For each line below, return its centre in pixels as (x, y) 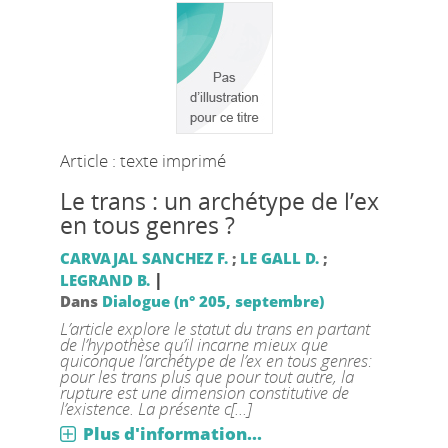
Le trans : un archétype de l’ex (219, 201)
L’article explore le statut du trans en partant (214, 328)
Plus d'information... (172, 433)
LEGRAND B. (104, 280)
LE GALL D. (279, 258)
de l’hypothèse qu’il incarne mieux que (193, 344)
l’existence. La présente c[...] (155, 408)
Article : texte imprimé (142, 160)
